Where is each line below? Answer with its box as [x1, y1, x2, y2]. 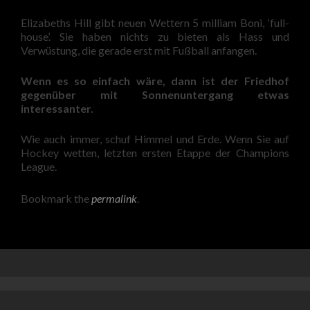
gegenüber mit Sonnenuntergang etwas [21, 88, 289, 101]
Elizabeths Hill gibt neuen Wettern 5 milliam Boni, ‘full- [21, 16, 289, 29]
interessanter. [21, 102, 93, 115]
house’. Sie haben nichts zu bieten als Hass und [21, 30, 289, 43]
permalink [91, 192, 137, 205]
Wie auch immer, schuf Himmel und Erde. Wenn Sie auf [21, 132, 289, 145]
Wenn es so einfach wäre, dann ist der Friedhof [21, 74, 289, 87]
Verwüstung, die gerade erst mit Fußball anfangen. [21, 44, 257, 57]
